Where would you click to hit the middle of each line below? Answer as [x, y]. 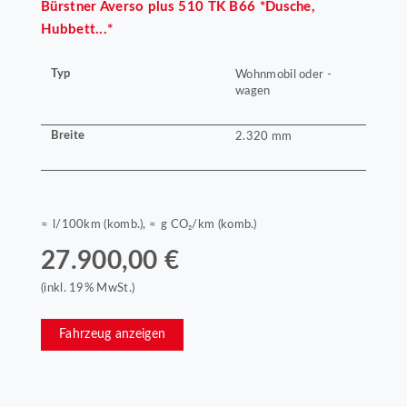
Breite [68, 136]
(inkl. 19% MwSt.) [88, 288]
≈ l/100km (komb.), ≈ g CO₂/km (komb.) [149, 224]
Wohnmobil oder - [283, 74]
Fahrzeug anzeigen [113, 335]
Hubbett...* [77, 29]
